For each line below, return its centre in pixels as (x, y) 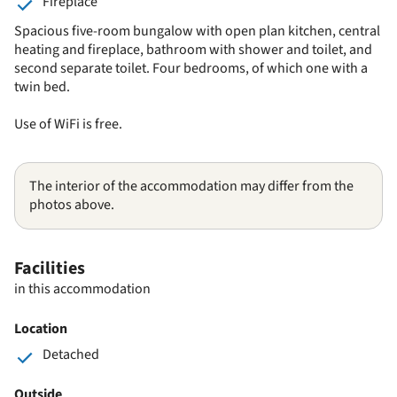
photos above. (72, 204)
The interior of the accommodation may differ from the (191, 186)
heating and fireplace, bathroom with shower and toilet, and (193, 49)
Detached (71, 354)
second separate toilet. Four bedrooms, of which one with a (191, 68)
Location (41, 328)
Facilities (50, 268)
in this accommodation (82, 288)
